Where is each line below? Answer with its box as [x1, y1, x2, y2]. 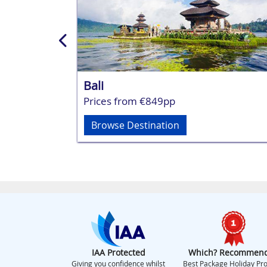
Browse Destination [91, 118, 179, 132]
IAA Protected [91, 246, 145, 258]
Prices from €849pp [83, 94, 175, 108]
